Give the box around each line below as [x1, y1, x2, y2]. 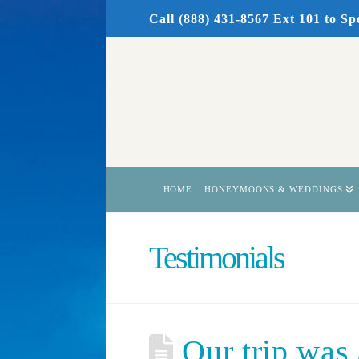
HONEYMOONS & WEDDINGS [204, 184, 343, 194]
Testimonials [149, 239, 284, 276]
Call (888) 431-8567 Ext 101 [149, 12, 321, 26]
